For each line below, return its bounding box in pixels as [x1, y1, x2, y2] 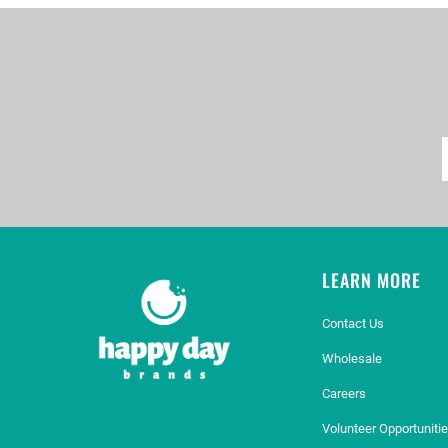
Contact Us [322, 316, 384, 332]
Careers [322, 386, 366, 402]
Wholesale [322, 351, 382, 367]
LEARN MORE [322, 267, 421, 294]
